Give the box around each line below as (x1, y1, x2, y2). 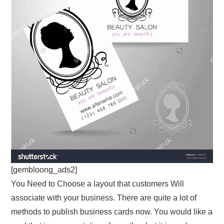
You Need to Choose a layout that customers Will (11, 179, 184, 188)
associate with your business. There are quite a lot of (11, 193, 197, 202)
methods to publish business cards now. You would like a (11, 207, 213, 216)
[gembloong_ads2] (11, 165, 77, 174)
